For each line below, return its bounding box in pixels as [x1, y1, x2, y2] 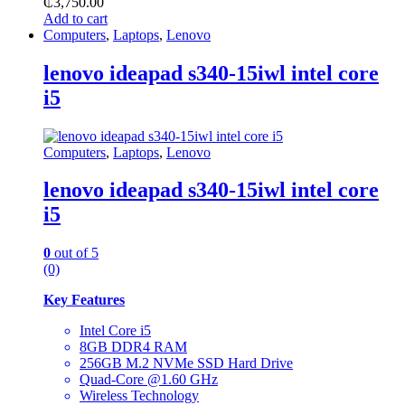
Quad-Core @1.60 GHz [80, 372, 218, 388]
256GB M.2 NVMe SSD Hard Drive [80, 355, 293, 372]
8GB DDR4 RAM [80, 339, 187, 355]
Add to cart [43, 10, 108, 26]
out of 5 [51, 245, 99, 261]
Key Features [43, 292, 125, 308]
